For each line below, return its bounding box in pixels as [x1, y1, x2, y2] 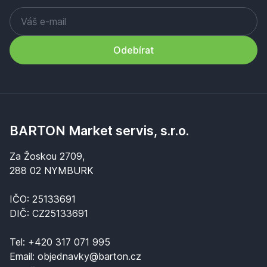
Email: [10, 250, 38, 262]
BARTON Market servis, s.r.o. [10, 123, 189, 138]
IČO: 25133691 [10, 193, 76, 205]
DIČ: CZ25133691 [10, 207, 88, 219]
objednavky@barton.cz [38, 250, 141, 262]
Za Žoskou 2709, [10, 150, 85, 162]
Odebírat [113, 44, 154, 56]
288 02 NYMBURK [10, 164, 94, 176]
